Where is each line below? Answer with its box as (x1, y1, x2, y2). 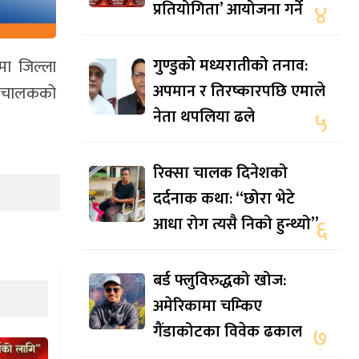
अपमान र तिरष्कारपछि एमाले (153, 78, 325, 106)
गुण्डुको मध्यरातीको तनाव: (153, 52, 308, 80)
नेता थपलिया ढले (153, 103, 255, 131)
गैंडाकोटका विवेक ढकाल (153, 318, 302, 346)
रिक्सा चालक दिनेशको (153, 159, 288, 188)
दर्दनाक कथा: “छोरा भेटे (153, 185, 295, 213)
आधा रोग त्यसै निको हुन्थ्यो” (153, 211, 319, 239)
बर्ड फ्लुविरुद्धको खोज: (153, 267, 286, 295)
